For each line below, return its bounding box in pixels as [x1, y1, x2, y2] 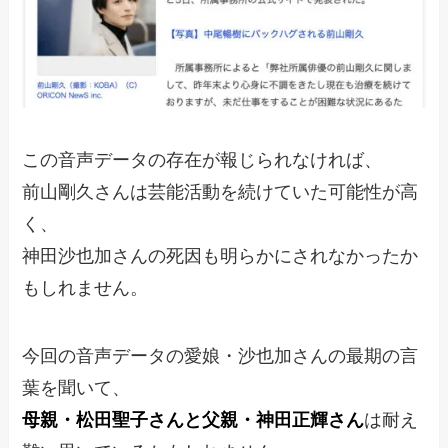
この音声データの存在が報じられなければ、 [22, 149, 383, 170]
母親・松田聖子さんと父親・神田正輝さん [22, 409, 365, 430]
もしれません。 [22, 277, 149, 298]
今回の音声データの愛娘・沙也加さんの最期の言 [22, 345, 419, 366]
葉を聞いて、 [22, 377, 131, 398]
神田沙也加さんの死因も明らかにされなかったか [22, 245, 419, 266]
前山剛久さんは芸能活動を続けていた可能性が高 [22, 181, 419, 202]
